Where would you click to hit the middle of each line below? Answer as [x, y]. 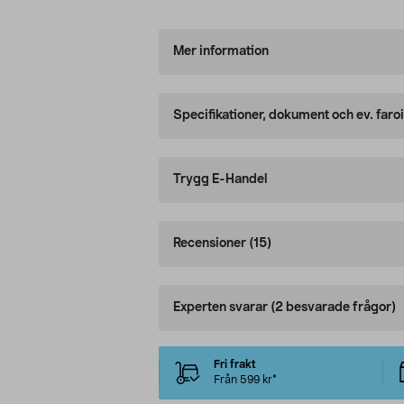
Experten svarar [221, 308]
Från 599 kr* [245, 380]
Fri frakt [234, 365]
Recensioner [211, 244]
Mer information [220, 52]
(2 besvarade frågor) [333, 308]
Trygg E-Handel [220, 180]
